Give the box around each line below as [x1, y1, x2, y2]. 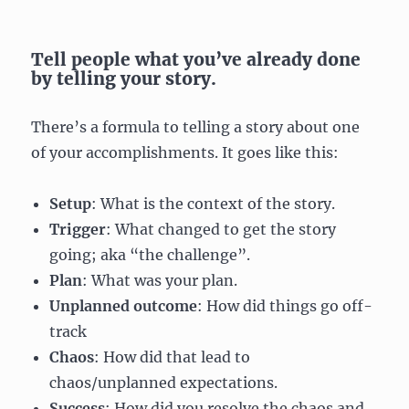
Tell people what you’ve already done [31, 47, 362, 70]
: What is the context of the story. [91, 194, 336, 213]
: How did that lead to [94, 347, 251, 366]
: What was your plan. [82, 270, 238, 289]
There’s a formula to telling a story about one [31, 117, 361, 136]
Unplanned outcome [49, 296, 198, 315]
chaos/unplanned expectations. [49, 372, 278, 392]
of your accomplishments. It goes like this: [31, 142, 340, 162]
